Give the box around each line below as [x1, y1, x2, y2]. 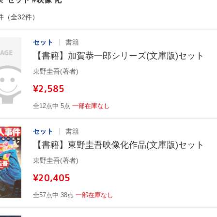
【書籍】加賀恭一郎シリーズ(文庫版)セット [33, 50, 204, 61]
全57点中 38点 [33, 191, 74, 199]
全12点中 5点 [33, 102, 70, 109]
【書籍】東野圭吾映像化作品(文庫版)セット [33, 139, 204, 150]
